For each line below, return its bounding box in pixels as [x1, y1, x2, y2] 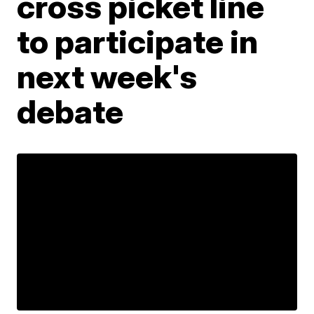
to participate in [17, 21, 259, 61]
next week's [17, 56, 198, 96]
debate [17, 91, 124, 131]
